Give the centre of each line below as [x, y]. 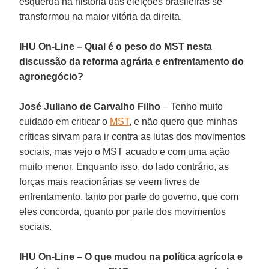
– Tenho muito [192, 106]
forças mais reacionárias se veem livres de [110, 181]
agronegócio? [52, 76]
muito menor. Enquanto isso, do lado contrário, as [124, 166]
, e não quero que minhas [183, 121]
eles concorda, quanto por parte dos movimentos [123, 211]
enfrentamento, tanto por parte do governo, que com [129, 196]
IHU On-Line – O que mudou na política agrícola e [131, 256]
